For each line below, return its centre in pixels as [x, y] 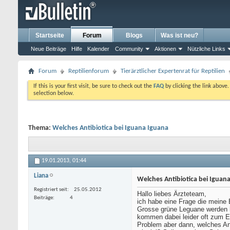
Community [129, 49]
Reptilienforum [89, 71]
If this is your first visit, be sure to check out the [93, 86]
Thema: [40, 128]
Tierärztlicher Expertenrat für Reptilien [173, 71]
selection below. [54, 93]
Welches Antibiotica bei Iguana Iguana [110, 128]
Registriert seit [51, 190]
